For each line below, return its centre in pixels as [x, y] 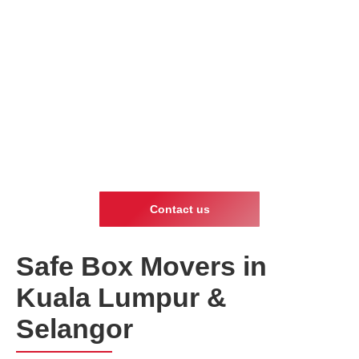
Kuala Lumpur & [121, 297]
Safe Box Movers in [141, 266]
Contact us [179, 209]
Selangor [75, 329]
